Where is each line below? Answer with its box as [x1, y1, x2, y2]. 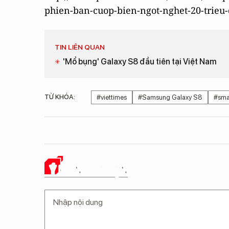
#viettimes [97, 94, 127, 101]
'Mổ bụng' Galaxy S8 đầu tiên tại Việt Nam [63, 57, 217, 66]
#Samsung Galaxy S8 [138, 94, 202, 101]
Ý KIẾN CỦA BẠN [50, 162, 128, 177]
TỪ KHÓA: [44, 93, 75, 101]
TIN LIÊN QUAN [55, 43, 105, 51]
